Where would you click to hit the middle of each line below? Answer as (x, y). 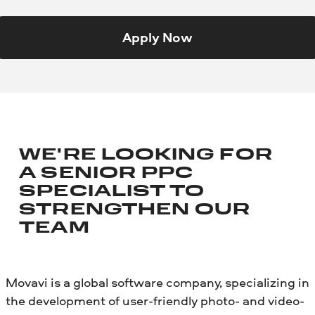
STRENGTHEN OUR (135, 211)
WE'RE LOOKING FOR (146, 156)
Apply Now (157, 37)
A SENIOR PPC (107, 174)
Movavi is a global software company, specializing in (157, 282)
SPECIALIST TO (112, 192)
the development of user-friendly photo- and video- (155, 300)
